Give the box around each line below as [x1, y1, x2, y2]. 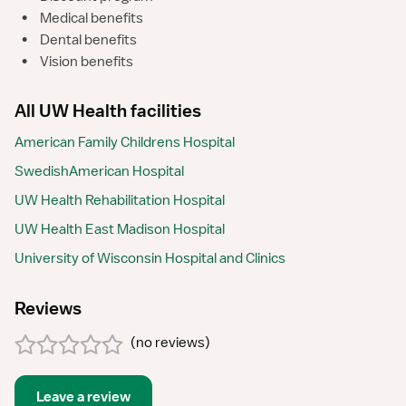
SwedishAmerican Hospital [14, 162, 184, 180]
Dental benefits [40, 31, 137, 49]
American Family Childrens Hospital [14, 133, 235, 151]
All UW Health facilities [14, 100, 201, 121]
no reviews [136, 333, 205, 352]
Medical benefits [40, 9, 143, 27]
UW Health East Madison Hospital [14, 220, 225, 238]
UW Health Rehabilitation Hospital [14, 191, 225, 209]
